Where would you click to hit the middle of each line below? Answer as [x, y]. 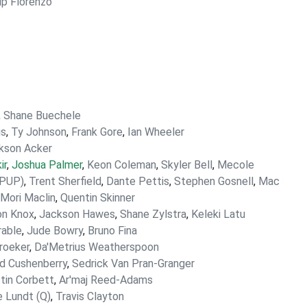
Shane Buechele [42, 115]
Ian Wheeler [156, 132]
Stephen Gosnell [214, 181]
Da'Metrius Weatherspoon [97, 247]
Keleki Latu [218, 214]
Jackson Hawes [77, 214]
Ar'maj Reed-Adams [106, 280]
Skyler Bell [187, 165]
